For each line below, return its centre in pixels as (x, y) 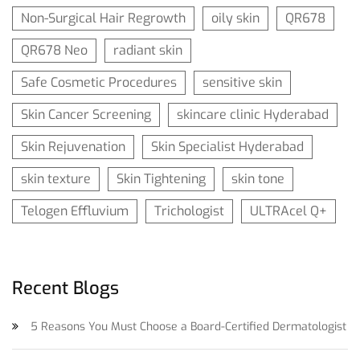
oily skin (235, 18)
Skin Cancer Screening (86, 115)
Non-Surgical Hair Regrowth (103, 18)
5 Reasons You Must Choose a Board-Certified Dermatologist (188, 327)
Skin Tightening (161, 179)
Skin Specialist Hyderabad (227, 147)
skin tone (258, 179)
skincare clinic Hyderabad (253, 115)
